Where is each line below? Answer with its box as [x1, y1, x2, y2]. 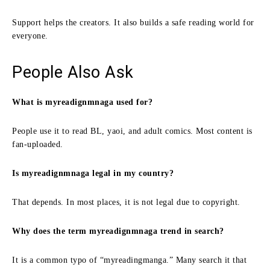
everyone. [12, 31, 48, 40]
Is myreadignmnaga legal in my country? [12, 168, 174, 178]
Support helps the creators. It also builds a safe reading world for [12, 17, 254, 27]
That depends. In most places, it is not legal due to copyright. [12, 197, 240, 207]
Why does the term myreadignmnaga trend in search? [12, 226, 224, 236]
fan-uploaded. [12, 139, 63, 149]
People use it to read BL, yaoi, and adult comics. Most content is [12, 126, 253, 136]
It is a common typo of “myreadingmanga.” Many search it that [12, 255, 246, 265]
